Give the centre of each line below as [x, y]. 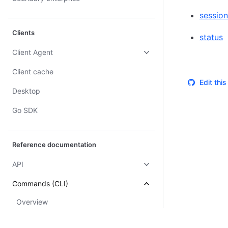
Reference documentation [54, 145]
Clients [23, 33]
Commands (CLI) [40, 183]
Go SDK [25, 110]
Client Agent [33, 52]
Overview [32, 202]
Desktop [26, 91]
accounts [32, 221]
